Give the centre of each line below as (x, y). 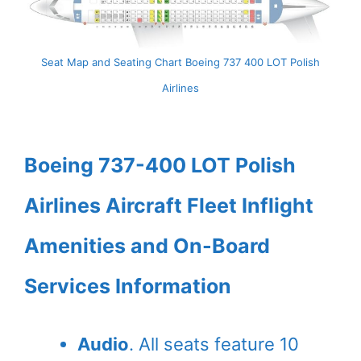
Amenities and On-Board (147, 245)
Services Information (128, 286)
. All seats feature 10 (214, 344)
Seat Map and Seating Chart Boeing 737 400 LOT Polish (180, 62)
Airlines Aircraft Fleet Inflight (169, 205)
